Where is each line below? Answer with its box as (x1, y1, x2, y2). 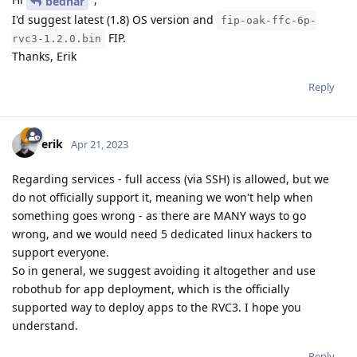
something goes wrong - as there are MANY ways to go (12, 208, 306, 224)
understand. (12, 318, 78, 334)
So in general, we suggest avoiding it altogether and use (12, 263, 316, 279)
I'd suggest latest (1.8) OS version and (12, 12, 217, 28)
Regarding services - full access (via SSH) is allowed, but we (12, 171, 329, 187)
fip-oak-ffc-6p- (221, 14, 316, 27)
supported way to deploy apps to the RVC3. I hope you (12, 300, 301, 316)
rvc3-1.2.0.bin (12, 33, 101, 45)
